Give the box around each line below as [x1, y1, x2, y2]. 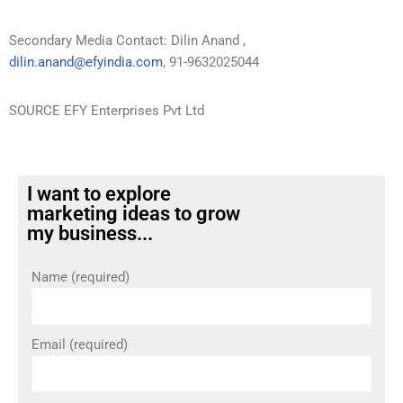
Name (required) [31, 268, 130, 285]
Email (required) [31, 336, 128, 353]
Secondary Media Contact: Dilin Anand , [9, 31, 246, 49]
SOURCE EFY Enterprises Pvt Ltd [9, 102, 204, 119]
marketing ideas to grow [27, 201, 240, 225]
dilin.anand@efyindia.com [9, 53, 163, 70]
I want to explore [27, 182, 171, 205]
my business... [27, 221, 153, 245]
